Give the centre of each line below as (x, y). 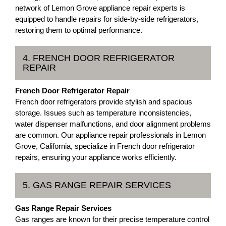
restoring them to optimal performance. (79, 30)
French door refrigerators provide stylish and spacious (104, 101)
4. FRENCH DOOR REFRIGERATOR (99, 58)
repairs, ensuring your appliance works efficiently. (96, 157)
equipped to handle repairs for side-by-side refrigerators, (107, 19)
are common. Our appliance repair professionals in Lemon (110, 135)
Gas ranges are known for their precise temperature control (112, 219)
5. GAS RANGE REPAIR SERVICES (97, 185)
